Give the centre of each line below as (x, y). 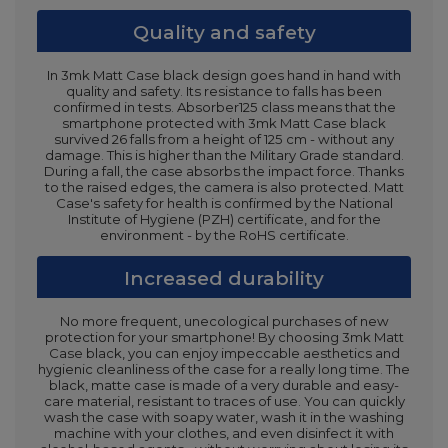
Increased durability (224, 279)
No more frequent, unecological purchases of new (224, 321)
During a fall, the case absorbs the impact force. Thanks (224, 171)
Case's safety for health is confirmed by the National (224, 203)
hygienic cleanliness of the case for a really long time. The (224, 369)
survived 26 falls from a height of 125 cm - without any (224, 139)
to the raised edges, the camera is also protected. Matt (224, 187)
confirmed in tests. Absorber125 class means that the (224, 107)
